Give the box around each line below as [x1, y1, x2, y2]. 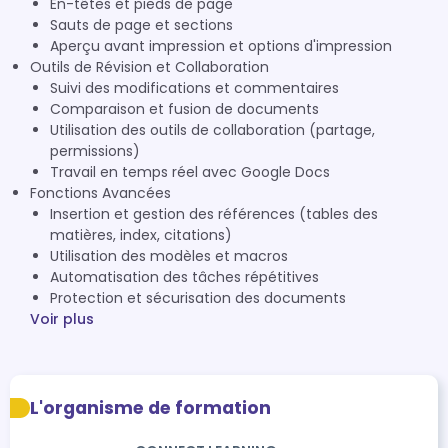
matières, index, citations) [50, 225, 232, 245]
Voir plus [30, 309, 94, 329]
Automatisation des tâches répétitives [50, 267, 319, 287]
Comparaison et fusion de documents [50, 99, 319, 119]
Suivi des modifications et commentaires [50, 78, 339, 98]
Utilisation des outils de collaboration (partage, [50, 120, 375, 140]
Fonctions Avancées [30, 183, 171, 203]
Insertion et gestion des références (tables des [50, 204, 378, 224]
